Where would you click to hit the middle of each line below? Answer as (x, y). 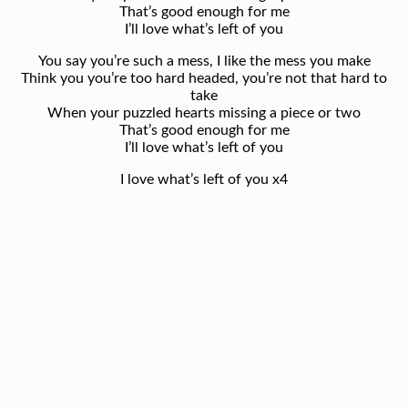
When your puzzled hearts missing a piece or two (204, 113)
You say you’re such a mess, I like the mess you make (204, 61)
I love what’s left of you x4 (204, 180)
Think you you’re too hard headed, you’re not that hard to (204, 79)
